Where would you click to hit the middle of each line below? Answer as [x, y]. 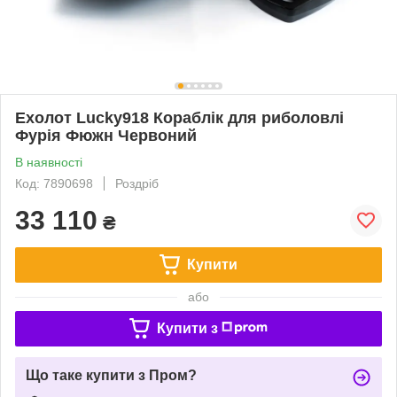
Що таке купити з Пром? [111, 375]
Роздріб [137, 183]
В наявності [49, 162]
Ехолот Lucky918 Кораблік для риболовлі [179, 117]
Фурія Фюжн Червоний [106, 135]
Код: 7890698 [54, 183]
